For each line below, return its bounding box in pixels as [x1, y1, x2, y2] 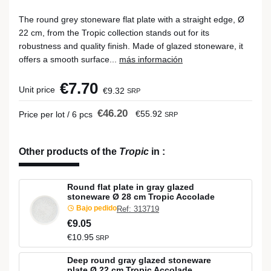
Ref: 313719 [117, 204, 159, 214]
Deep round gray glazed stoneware [67, 255, 211, 265]
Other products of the [19, 146, 119, 157]
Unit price [19, 85, 55, 94]
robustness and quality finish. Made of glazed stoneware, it [19, 41, 243, 51]
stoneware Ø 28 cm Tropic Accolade [67, 191, 215, 201]
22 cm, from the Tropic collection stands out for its [19, 28, 209, 38]
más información [119, 54, 183, 64]
